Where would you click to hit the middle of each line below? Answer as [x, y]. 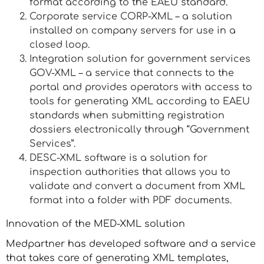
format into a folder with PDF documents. [131, 200]
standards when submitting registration [127, 115]
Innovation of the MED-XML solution [95, 224]
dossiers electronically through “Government [139, 130]
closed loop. [60, 45]
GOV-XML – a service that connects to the [132, 73]
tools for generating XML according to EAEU [140, 101]
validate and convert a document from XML [137, 186]
